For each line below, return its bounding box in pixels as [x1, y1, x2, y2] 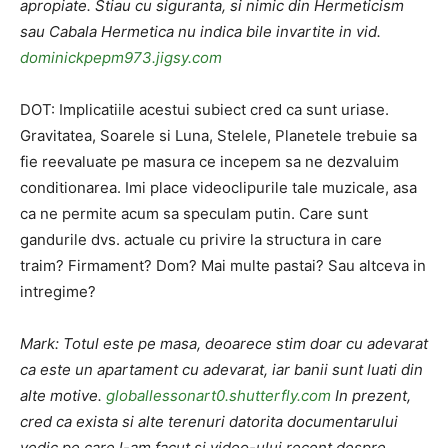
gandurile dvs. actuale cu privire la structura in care [20, 230, 382, 249]
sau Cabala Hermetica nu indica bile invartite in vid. [20, 22, 381, 41]
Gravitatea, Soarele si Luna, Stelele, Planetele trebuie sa [20, 126, 417, 145]
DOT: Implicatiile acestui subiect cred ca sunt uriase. [20, 100, 389, 119]
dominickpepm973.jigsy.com [20, 48, 222, 67]
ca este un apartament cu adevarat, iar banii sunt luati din [20, 360, 423, 379]
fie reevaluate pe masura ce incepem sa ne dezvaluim [20, 152, 399, 171]
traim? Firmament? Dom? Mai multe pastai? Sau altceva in [20, 256, 426, 275]
